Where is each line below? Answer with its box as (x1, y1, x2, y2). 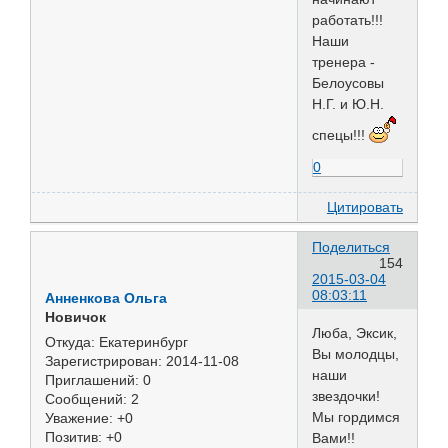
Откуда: (45, 333, 95, 350)
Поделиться (312, 238, 390, 255)
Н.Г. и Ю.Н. (312, 96, 384, 113)
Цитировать (327, 199, 403, 216)
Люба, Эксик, (312, 324, 397, 341)
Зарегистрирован (45, 352, 158, 369)
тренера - (312, 54, 375, 71)
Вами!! (312, 429, 355, 446)
